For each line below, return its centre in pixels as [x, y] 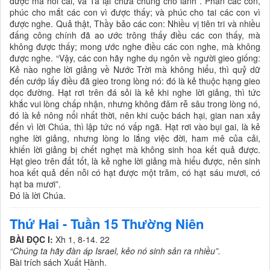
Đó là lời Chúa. [38, 196]
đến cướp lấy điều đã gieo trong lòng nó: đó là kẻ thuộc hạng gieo [135, 81]
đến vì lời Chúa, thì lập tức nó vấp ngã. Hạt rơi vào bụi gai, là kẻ [135, 127]
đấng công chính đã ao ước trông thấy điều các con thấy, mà [135, 35]
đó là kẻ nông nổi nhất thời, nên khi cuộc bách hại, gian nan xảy [135, 115]
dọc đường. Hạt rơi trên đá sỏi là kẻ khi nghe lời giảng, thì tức [135, 93]
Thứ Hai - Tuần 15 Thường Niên [107, 224]
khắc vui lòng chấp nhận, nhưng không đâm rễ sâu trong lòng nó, [135, 104]
